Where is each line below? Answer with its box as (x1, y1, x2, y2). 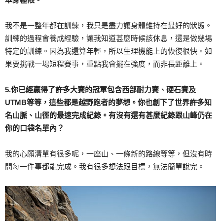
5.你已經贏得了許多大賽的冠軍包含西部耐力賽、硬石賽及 (5, 85, 196, 94)
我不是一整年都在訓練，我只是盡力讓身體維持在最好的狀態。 (5, 21, 212, 30)
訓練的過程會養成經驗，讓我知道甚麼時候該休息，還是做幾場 (5, 34, 212, 43)
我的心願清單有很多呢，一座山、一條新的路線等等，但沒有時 (5, 149, 212, 158)
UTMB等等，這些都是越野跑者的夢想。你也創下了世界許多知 (5, 98, 212, 107)
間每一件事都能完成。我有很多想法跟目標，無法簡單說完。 (5, 162, 205, 171)
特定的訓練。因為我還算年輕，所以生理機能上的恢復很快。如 (5, 47, 212, 56)
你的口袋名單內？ (5, 124, 64, 133)
